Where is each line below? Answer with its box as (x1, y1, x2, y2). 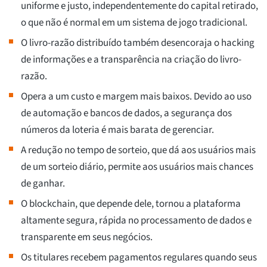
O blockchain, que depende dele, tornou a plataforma (21, 197, 241, 212)
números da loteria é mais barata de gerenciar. (21, 123, 214, 138)
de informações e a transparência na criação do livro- (21, 52, 241, 67)
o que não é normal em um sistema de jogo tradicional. (21, 15, 247, 30)
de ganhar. (21, 176, 65, 191)
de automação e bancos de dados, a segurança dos (21, 106, 232, 121)
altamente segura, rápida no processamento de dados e (21, 213, 252, 228)
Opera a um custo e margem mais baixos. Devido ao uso (21, 89, 252, 104)
